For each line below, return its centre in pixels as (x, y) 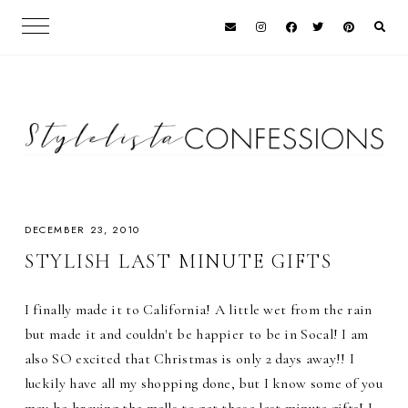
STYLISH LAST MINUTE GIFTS (178, 262)
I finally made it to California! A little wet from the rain (198, 309)
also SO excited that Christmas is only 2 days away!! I (189, 358)
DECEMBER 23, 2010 (82, 230)
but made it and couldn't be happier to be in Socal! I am (196, 334)
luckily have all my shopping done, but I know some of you (203, 383)
